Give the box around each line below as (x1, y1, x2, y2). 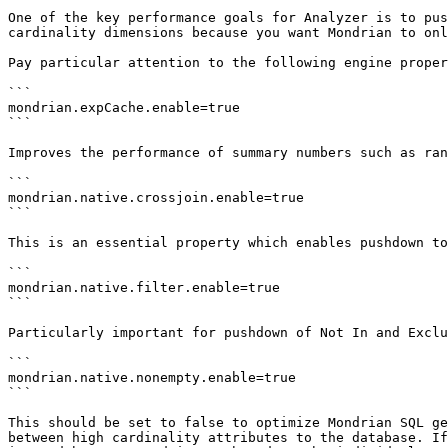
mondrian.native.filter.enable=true (8, 280, 280, 295)
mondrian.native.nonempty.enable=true (8, 370, 296, 385)
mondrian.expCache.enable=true (8, 100, 240, 115)
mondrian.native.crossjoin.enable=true (8, 190, 304, 205)
